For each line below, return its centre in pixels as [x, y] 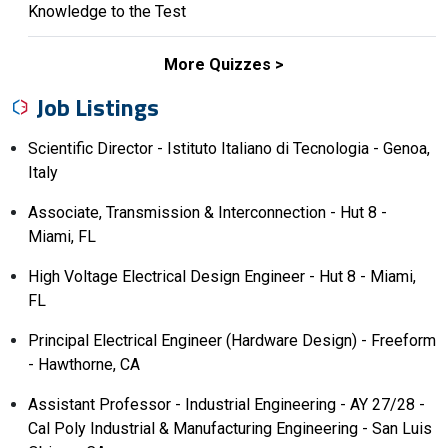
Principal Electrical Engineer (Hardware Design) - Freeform [232, 340]
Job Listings [97, 106]
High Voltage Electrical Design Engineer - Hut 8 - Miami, [222, 276]
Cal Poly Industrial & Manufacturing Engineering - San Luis [230, 428]
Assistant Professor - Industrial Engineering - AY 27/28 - [226, 404]
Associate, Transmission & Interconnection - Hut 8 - [207, 212]
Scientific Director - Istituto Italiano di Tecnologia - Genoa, [229, 148]
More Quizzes [217, 64]
